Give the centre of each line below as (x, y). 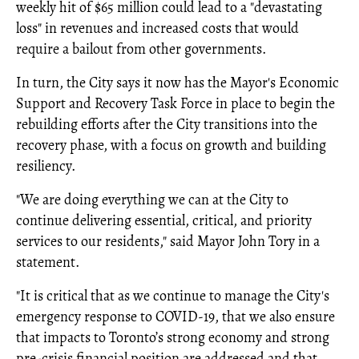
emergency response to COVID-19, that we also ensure (175, 317)
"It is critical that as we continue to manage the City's (173, 296)
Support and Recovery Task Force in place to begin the (175, 103)
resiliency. (46, 166)
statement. (48, 262)
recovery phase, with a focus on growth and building (171, 145)
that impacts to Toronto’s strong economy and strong (173, 337)
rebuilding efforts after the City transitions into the (167, 124)
